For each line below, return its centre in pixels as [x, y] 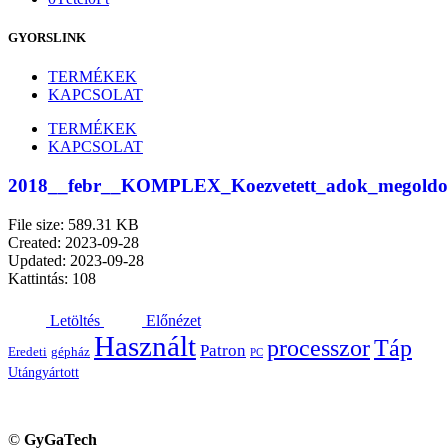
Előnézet [173, 320]
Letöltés [75, 320]
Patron [223, 350]
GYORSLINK [47, 38]
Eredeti [27, 351]
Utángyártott [43, 371]
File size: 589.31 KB [73, 224]
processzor [318, 347]
